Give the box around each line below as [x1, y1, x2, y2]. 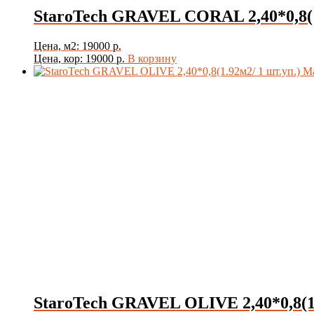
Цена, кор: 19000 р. [34, 53, 125, 65]
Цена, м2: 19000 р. [34, 40, 121, 53]
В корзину [128, 53, 177, 65]
